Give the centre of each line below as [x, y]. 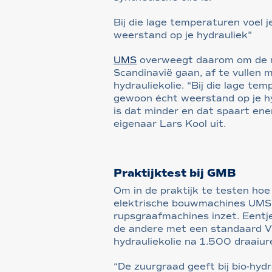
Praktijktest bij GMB [175, 173]
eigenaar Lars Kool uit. [170, 124]
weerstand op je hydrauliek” [183, 36]
